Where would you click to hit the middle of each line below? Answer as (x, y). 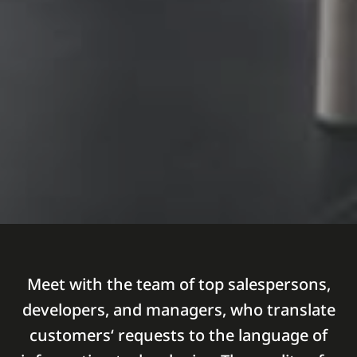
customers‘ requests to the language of (178, 335)
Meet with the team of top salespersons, (178, 284)
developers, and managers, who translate (178, 310)
